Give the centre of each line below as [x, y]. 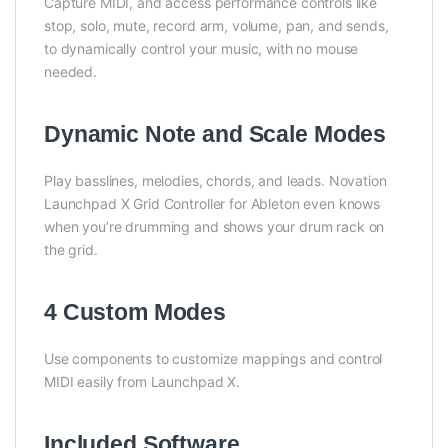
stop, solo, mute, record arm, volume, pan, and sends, [216, 25]
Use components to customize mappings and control [213, 358]
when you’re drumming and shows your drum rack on [214, 226]
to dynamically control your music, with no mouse [201, 48]
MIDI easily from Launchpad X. [142, 381]
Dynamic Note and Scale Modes [215, 133]
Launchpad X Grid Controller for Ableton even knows [212, 203]
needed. [71, 71]
